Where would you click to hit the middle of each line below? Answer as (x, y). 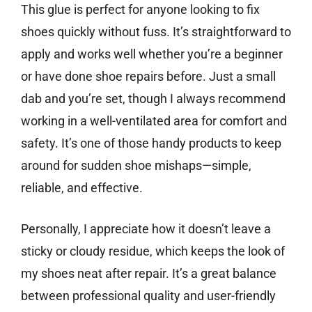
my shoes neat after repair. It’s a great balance (149, 274)
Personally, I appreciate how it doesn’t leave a (146, 229)
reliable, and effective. (82, 188)
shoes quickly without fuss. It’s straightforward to (156, 32)
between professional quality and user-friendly (148, 296)
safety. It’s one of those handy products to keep (151, 143)
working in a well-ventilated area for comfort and (154, 121)
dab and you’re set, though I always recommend (153, 99)
